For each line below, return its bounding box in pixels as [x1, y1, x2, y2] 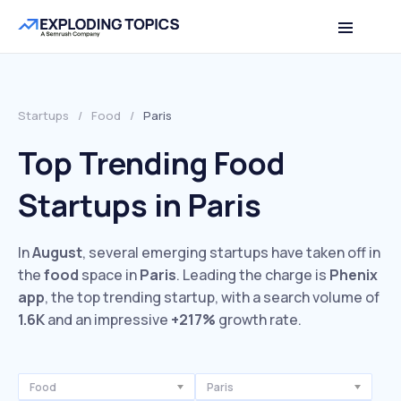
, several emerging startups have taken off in [82, 243, 380, 262]
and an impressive [45, 310, 171, 329]
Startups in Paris [18, 184, 261, 226]
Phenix [329, 265, 378, 285]
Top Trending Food [18, 142, 285, 183]
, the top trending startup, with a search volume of [45, 287, 380, 307]
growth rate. [216, 310, 302, 329]
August [32, 243, 82, 262]
